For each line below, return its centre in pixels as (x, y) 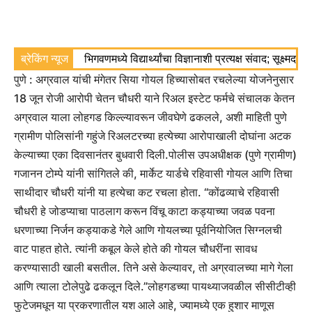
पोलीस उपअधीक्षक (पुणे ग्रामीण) (233, 155)
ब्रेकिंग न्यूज (45, 59)
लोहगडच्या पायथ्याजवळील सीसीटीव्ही (222, 287)
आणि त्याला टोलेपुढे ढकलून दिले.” (81, 287)
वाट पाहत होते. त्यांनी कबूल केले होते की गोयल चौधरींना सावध (135, 249)
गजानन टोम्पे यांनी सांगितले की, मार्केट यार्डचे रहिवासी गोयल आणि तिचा (153, 174)
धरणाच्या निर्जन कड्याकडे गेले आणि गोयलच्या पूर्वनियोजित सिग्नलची (148, 230)
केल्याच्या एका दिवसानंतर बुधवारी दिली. (91, 155)
